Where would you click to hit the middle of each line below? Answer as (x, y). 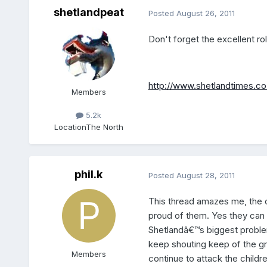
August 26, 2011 (205, 13)
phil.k (89, 175)
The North (104, 127)
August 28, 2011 (205, 175)
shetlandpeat (89, 13)
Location (70, 127)
